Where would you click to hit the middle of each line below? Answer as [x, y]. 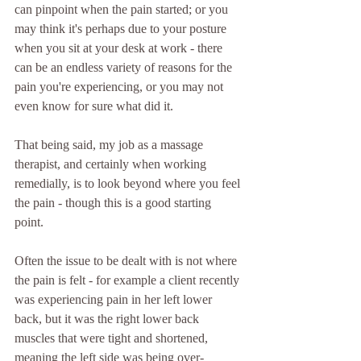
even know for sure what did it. [94, 106]
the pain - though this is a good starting [114, 203]
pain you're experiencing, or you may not [120, 87]
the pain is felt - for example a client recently [129, 280]
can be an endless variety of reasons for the [125, 67]
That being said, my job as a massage [110, 145]
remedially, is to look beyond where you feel [129, 183]
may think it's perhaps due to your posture [122, 29]
